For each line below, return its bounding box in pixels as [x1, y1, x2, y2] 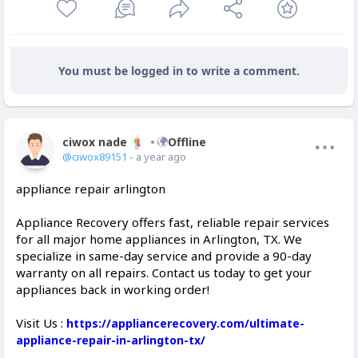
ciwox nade [62, 134, 127, 150]
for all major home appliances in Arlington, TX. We [16, 231, 302, 248]
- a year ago [127, 149, 186, 165]
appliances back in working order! [16, 281, 209, 298]
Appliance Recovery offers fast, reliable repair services [16, 214, 329, 231]
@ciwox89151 [62, 149, 127, 165]
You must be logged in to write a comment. [58, 63, 300, 79]
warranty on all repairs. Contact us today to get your [16, 265, 312, 281]
